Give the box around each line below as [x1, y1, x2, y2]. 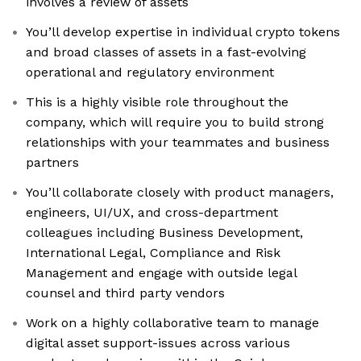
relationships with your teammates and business [26, 135, 330, 151]
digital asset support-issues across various [26, 335, 290, 351]
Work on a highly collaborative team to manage [26, 315, 319, 331]
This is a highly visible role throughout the [26, 94, 288, 110]
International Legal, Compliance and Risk [26, 245, 280, 261]
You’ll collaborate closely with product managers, [26, 185, 334, 201]
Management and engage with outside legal [26, 265, 297, 281]
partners [26, 155, 79, 171]
